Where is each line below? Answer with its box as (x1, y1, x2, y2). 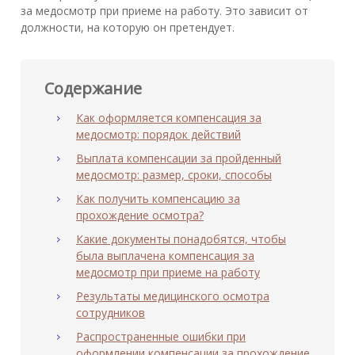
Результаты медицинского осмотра (76, 288, 269, 304)
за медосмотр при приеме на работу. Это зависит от (21, 3, 308, 19)
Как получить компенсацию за (76, 191, 240, 207)
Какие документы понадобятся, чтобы (76, 231, 286, 247)
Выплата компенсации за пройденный (76, 151, 281, 166)
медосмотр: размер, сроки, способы (76, 167, 272, 183)
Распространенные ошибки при (76, 329, 246, 345)
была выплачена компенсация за (76, 248, 254, 264)
